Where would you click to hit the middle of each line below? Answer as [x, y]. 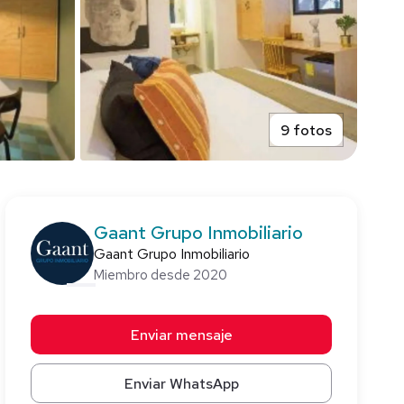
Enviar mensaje [181, 335]
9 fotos [306, 130]
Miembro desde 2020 [161, 275]
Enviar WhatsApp [181, 383]
